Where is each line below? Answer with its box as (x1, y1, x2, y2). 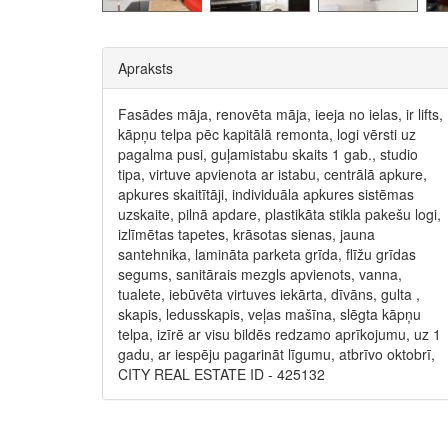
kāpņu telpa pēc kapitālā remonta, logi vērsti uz (118, 124, 416, 144)
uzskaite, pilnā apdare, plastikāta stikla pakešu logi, (118, 204, 441, 224)
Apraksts (118, 58, 173, 78)
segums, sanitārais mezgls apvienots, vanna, (118, 264, 402, 284)
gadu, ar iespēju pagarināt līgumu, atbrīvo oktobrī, (118, 344, 435, 364)
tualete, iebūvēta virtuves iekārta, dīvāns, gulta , (118, 284, 420, 304)
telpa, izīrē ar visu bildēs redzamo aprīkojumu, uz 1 (118, 324, 441, 344)
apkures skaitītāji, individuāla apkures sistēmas (118, 184, 414, 204)
